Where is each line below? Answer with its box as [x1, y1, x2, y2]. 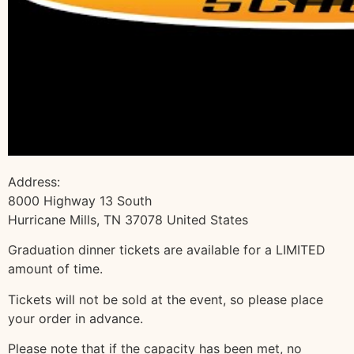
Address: [8, 173, 60, 190]
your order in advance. [8, 310, 143, 326]
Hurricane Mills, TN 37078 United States [8, 211, 248, 228]
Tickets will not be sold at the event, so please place [8, 291, 323, 307]
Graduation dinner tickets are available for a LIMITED [8, 242, 326, 258]
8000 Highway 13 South [8, 192, 152, 209]
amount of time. [8, 261, 103, 277]
